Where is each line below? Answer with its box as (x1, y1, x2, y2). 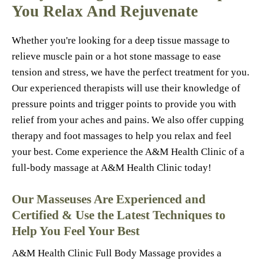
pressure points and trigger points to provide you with (12, 98, 236, 110)
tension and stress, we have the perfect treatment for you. (12, 67, 249, 78)
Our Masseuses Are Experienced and (12, 192, 206, 206)
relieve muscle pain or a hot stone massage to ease (12, 51, 221, 62)
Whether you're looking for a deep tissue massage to (12, 35, 230, 46)
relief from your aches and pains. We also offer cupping (12, 114, 244, 126)
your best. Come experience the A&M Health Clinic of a (12, 146, 245, 157)
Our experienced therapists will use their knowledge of (12, 82, 240, 94)
